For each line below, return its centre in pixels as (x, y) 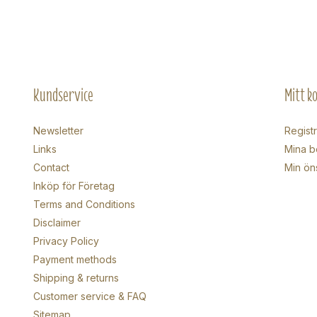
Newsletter (58, 131)
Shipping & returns (76, 278)
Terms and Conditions (84, 204)
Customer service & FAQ (90, 296)
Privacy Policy (66, 241)
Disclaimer (57, 223)
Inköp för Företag (74, 186)
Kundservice (63, 95)
